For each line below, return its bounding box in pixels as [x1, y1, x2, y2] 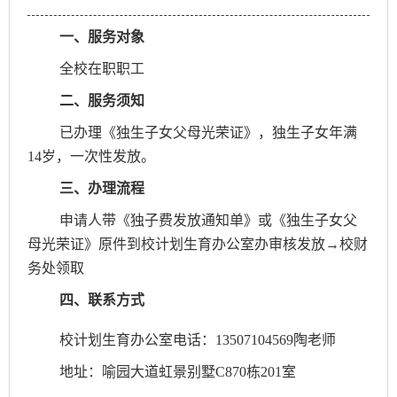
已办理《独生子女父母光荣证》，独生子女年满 [59, 124, 357, 140]
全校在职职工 [59, 60, 144, 76]
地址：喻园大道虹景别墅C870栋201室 [59, 363, 296, 379]
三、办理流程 [59, 180, 144, 196]
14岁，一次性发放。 [27, 148, 155, 164]
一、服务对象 [59, 28, 144, 44]
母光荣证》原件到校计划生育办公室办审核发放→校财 [27, 236, 368, 252]
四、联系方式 [59, 292, 144, 307]
